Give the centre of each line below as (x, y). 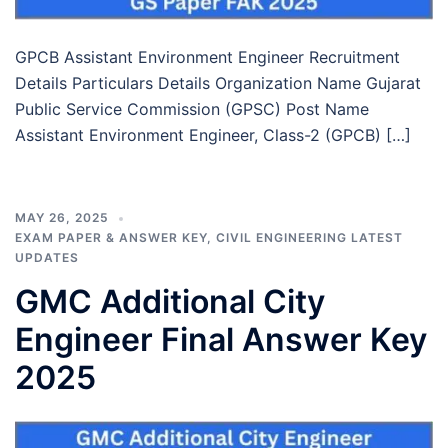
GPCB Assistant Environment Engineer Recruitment (207, 56)
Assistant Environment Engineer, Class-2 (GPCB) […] (213, 134)
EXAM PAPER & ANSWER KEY (111, 237)
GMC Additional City (170, 301)
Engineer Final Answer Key (221, 339)
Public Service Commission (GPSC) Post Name (192, 108)
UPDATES (47, 257)
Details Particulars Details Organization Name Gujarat (218, 82)
